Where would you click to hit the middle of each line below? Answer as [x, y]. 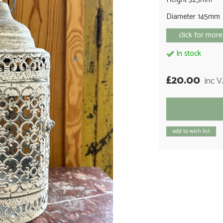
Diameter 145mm [193, 17]
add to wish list [191, 131]
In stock [188, 54]
